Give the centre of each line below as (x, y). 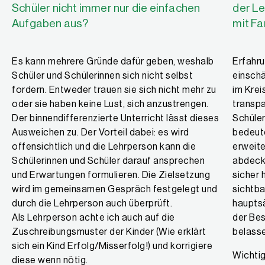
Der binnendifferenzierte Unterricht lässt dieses (115, 118)
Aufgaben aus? (50, 23)
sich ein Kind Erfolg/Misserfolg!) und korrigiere (112, 246)
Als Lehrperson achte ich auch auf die (93, 218)
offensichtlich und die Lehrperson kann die (104, 147)
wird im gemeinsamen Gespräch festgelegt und (115, 189)
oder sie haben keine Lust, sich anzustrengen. (110, 104)
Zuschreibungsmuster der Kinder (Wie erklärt (109, 232)
